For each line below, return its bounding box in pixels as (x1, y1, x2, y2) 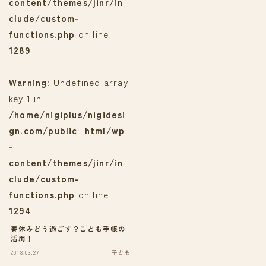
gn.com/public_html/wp (9, 123, 125, 137)
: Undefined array (47, 75, 128, 88)
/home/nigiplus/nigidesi (9, 107, 126, 121)
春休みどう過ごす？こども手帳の (11, 223, 126, 233)
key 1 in (9, 91, 42, 104)
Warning (9, 75, 47, 88)
